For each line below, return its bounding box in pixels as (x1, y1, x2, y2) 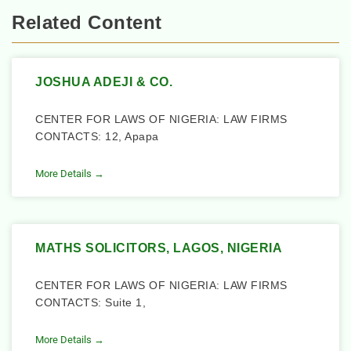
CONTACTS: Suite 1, (35, 296, 146, 309)
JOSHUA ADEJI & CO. (35, 75, 172, 89)
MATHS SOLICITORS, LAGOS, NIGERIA (35, 241, 282, 255)
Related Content (12, 12, 162, 34)
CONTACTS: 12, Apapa (35, 130, 159, 143)
